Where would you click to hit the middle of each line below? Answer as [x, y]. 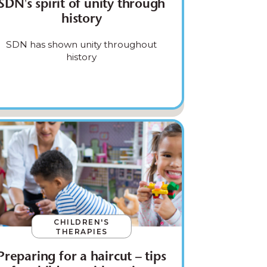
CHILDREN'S [82, 222]
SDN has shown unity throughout [82, 44]
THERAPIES [82, 231]
